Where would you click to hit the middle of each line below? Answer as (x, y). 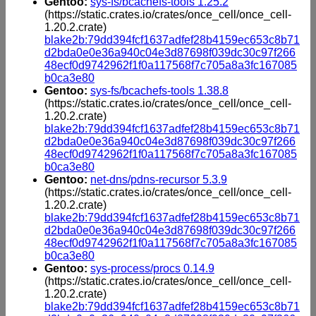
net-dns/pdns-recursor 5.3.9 (159, 179)
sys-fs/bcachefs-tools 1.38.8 (159, 90)
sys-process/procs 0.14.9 (152, 268)
